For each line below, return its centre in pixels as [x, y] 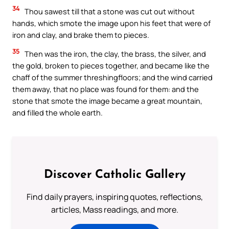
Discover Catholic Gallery [114, 175]
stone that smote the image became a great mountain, [107, 101]
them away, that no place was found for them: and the [106, 89]
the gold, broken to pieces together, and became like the [111, 66]
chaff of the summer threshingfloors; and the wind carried [112, 77]
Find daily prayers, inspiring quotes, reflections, [114, 197]
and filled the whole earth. [58, 113]
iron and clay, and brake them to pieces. [81, 35]
